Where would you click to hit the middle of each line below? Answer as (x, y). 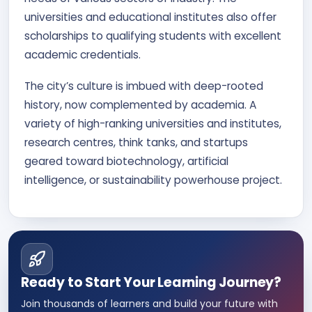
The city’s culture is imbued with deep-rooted (144, 86)
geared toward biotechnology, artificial (126, 161)
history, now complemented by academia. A (140, 105)
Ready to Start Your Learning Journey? (151, 282)
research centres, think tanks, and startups (136, 142)
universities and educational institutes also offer (150, 17)
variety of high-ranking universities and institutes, (153, 124)
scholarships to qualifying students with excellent (153, 36)
